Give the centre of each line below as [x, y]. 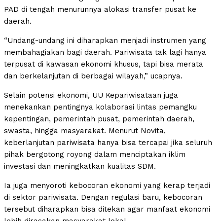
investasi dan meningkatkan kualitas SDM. [80, 166]
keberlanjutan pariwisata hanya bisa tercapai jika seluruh [108, 143]
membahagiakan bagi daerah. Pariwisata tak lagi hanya [105, 53]
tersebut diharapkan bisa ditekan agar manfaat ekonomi [107, 209]
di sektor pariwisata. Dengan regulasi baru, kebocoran [103, 198]
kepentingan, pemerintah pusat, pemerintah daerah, [99, 119]
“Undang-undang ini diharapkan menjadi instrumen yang [105, 41]
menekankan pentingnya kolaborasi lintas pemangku [100, 107]
